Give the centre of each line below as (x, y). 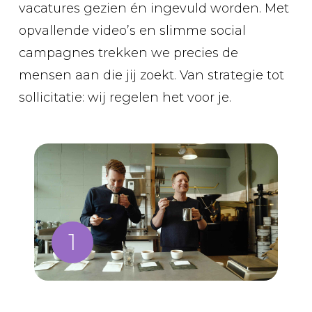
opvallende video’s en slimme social (132, 30)
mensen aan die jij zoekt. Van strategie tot (151, 75)
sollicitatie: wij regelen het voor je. (125, 97)
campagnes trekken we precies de (128, 53)
